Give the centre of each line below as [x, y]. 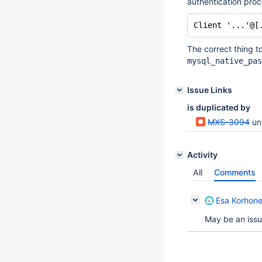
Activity [202, 155]
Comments [235, 172]
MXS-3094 [229, 122]
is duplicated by [219, 107]
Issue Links [210, 90]
